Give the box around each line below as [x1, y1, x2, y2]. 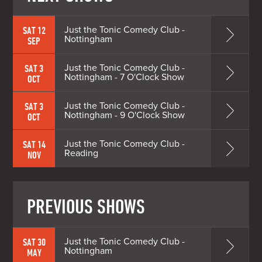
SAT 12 [22, 25, 46, 36]
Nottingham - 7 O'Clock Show [64, 71, 185, 84]
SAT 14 [22, 139, 46, 150]
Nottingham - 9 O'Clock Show [64, 109, 185, 122]
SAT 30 [22, 236, 46, 248]
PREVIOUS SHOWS [27, 194, 146, 218]
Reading [64, 147, 99, 160]
